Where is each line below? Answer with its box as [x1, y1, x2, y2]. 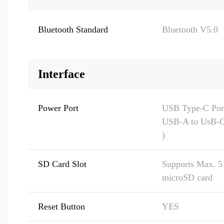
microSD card [162, 172, 212, 182]
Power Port [38, 103, 78, 113]
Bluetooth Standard [38, 24, 108, 34]
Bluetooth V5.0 [162, 24, 218, 34]
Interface [38, 67, 85, 80]
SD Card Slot [38, 159, 86, 169]
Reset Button [38, 201, 85, 211]
